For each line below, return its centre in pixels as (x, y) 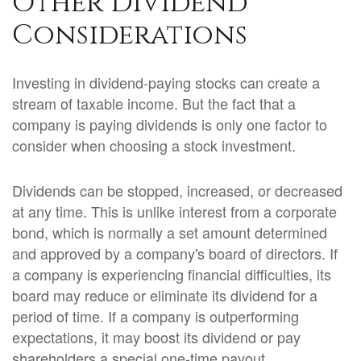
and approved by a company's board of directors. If (175, 253)
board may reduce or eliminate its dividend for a (165, 295)
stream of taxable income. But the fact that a (154, 103)
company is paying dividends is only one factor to (170, 124)
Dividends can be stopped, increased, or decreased (177, 190)
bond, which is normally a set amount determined (170, 232)
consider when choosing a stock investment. (154, 145)
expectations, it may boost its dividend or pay (156, 337)
